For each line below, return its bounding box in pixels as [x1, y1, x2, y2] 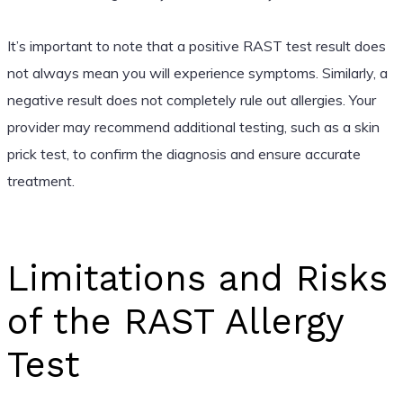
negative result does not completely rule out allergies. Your [6, 90, 376, 109]
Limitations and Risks [6, 256, 388, 300]
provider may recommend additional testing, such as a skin [6, 117, 380, 136]
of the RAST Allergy [6, 300, 344, 343]
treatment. [6, 171, 75, 190]
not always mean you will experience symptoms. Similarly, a [6, 63, 388, 82]
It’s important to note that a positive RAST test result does [6, 36, 386, 55]
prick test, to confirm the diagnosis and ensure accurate [6, 144, 361, 163]
